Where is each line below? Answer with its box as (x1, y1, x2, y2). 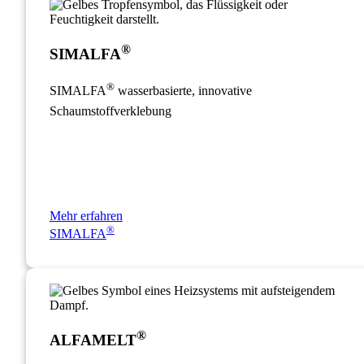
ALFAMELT (49, 331, 136, 349)
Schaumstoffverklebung (49, 104, 171, 119)
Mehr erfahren (49, 209, 123, 223)
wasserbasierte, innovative (114, 84, 252, 98)
